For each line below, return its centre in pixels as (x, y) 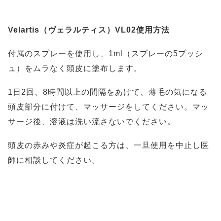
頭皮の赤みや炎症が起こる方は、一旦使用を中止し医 (109, 145)
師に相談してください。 (54, 160)
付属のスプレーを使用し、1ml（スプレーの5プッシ (106, 54)
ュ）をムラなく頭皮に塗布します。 (75, 68)
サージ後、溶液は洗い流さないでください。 (92, 122)
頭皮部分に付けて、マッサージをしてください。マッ (109, 107)
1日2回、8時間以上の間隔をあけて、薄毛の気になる (108, 92)
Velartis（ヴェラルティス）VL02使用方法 (89, 30)
